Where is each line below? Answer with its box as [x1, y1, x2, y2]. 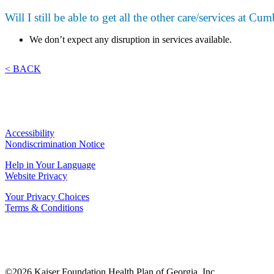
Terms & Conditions [5, 202, 83, 213]
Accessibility [5, 128, 54, 139]
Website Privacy [5, 171, 67, 182]
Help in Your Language [5, 160, 95, 171]
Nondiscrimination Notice [5, 139, 105, 150]
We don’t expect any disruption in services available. [29, 34, 232, 45]
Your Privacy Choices [5, 191, 89, 202]
